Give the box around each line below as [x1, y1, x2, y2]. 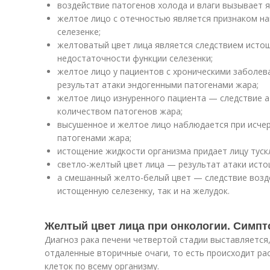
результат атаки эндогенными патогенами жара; [57, 79, 259, 90]
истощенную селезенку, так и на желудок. [57, 185, 230, 196]
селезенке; [57, 26, 101, 37]
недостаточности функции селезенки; [57, 52, 213, 64]
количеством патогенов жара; [57, 105, 183, 117]
